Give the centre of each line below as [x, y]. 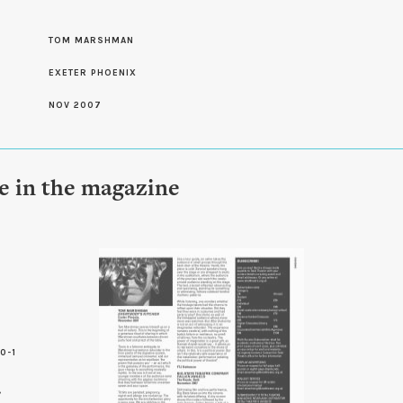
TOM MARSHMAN [91, 40]
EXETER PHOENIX [93, 73]
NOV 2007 [75, 105]
